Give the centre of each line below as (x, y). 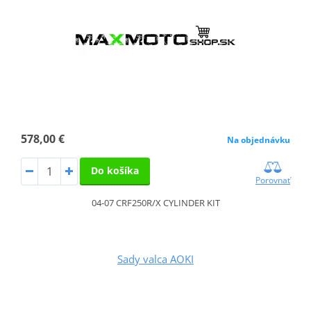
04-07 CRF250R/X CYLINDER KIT (155, 202)
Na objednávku (259, 140)
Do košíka (115, 170)
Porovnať (273, 180)
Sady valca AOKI (155, 259)
